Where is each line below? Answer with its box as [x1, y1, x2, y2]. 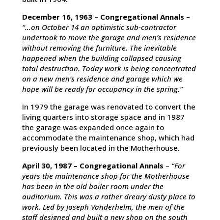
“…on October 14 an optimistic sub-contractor [22, 22, 176, 32]
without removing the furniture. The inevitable [22, 42, 177, 53]
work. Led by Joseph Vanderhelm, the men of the [22, 201, 185, 212]
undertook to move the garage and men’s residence [22, 32, 196, 42]
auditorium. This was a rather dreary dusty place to [22, 191, 195, 201]
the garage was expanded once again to [22, 122, 164, 132]
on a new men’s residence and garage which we [22, 73, 183, 83]
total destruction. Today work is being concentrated [22, 63, 196, 73]
